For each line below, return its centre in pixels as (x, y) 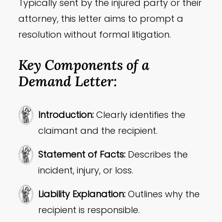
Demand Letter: (68, 81)
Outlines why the (163, 194)
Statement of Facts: (82, 155)
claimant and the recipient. (98, 131)
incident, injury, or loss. (86, 170)
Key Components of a (84, 65)
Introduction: (66, 115)
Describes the (157, 155)
